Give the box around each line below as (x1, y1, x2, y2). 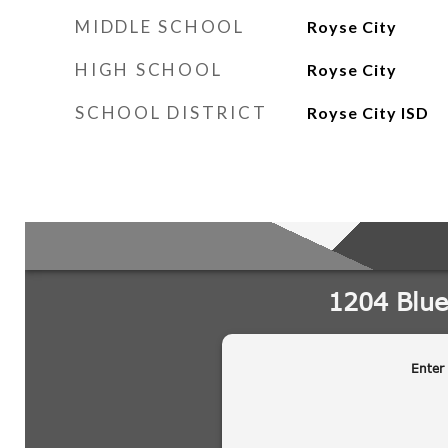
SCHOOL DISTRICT (75, 102, 268, 123)
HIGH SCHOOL (75, 59, 223, 80)
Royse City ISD (306, 103, 429, 122)
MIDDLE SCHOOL (75, 16, 245, 37)
